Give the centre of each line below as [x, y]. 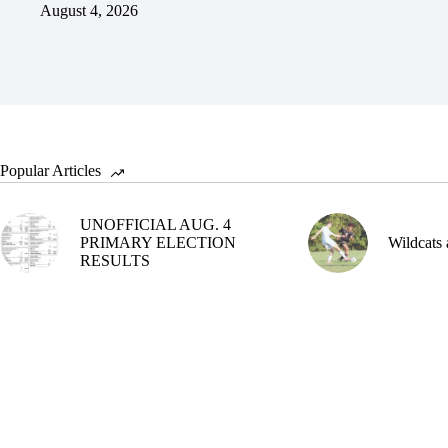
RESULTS [115, 260]
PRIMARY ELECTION [158, 242]
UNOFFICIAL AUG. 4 [155, 224]
